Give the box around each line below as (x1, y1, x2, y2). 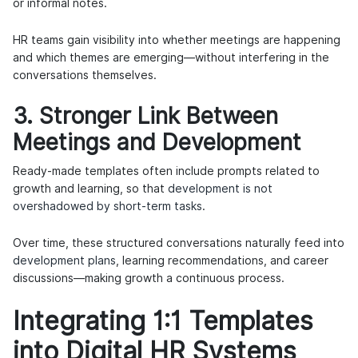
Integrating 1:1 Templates (13, 305, 313, 337)
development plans (13, 254, 116, 268)
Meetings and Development (13, 129, 301, 157)
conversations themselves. (13, 69, 157, 82)
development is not (168, 182, 272, 196)
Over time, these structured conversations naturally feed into (13, 237, 344, 250)
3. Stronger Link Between (13, 102, 278, 130)
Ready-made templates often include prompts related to (13, 165, 320, 178)
